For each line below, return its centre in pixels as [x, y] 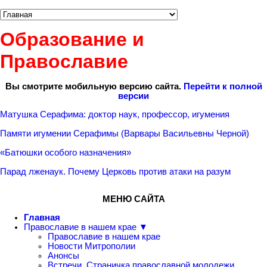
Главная [42, 217]
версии [133, 96]
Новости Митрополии [91, 246]
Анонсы [63, 255]
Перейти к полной [223, 86]
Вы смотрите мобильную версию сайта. [94, 86]
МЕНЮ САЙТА [133, 199]
